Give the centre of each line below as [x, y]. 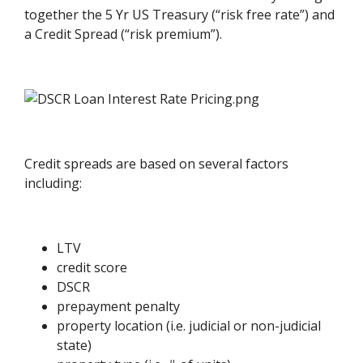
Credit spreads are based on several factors [157, 163]
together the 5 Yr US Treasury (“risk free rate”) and [180, 14]
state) [75, 345]
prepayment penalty [119, 306]
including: [53, 183]
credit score [92, 267]
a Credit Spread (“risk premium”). [124, 34]
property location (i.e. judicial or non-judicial [189, 325]
